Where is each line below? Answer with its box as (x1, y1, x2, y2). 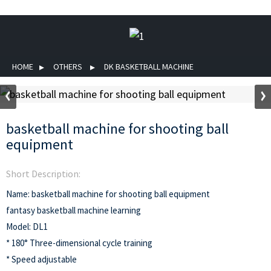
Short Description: (6, 168, 80, 180)
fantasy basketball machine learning (6, 204, 141, 216)
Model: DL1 (6, 221, 48, 232)
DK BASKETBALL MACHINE (104, 61, 194, 72)
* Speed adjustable (6, 253, 77, 265)
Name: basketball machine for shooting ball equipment (6, 188, 210, 200)
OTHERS (53, 61, 82, 72)
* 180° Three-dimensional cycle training (6, 237, 152, 249)
